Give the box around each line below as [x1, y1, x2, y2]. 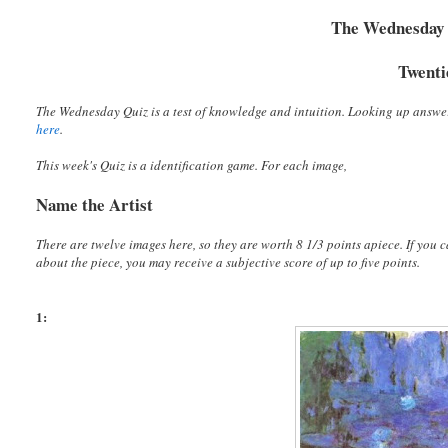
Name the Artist [36, 192, 154, 218]
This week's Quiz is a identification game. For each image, [36, 156, 348, 175]
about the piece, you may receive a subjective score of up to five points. [36, 253, 421, 272]
